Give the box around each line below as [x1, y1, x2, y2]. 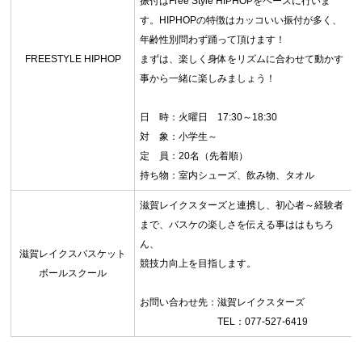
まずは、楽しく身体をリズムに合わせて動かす [140, 53, 344, 65]
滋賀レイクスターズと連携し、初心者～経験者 [140, 199, 344, 211]
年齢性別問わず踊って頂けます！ [140, 33, 286, 45]
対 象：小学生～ [140, 130, 218, 142]
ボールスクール [39, 267, 107, 279]
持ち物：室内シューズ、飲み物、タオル [140, 169, 315, 181]
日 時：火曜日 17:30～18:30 [140, 111, 278, 123]
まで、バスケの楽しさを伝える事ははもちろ [140, 218, 335, 230]
